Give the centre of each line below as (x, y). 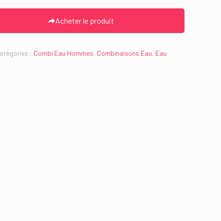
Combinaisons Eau (124, 53)
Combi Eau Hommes (63, 53)
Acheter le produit (84, 20)
